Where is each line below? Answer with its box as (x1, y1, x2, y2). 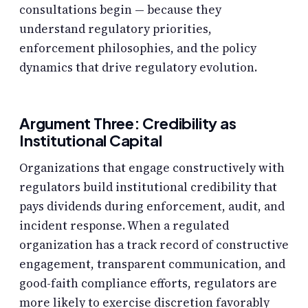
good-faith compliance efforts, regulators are (19, 274, 277, 291)
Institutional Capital (19, 130, 162, 150)
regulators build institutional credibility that (19, 178, 277, 195)
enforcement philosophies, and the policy (19, 39, 256, 56)
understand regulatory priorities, (19, 20, 212, 37)
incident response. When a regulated (19, 217, 229, 234)
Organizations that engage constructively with (19, 159, 285, 176)
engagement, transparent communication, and (19, 255, 285, 272)
